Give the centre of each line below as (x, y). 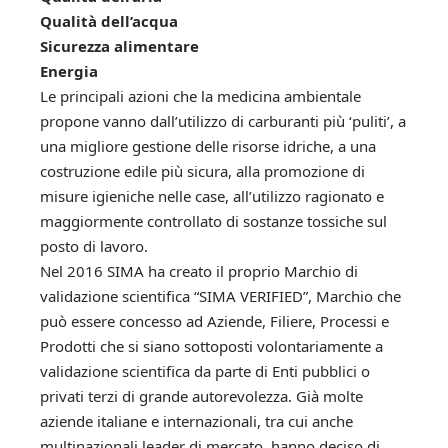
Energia (69, 70)
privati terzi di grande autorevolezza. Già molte (201, 395)
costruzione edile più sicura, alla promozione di (202, 170)
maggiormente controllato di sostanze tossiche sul (213, 220)
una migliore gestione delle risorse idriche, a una (208, 145)
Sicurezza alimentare (119, 45)
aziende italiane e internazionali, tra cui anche (196, 420)
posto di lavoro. (94, 245)
